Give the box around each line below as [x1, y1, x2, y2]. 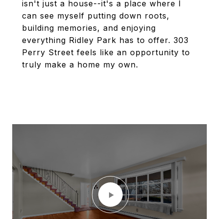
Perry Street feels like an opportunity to [22, 47, 190, 57]
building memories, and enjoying [22, 23, 156, 33]
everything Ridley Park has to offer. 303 [22, 35, 189, 45]
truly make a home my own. [22, 60, 138, 69]
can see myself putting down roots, [22, 11, 170, 21]
